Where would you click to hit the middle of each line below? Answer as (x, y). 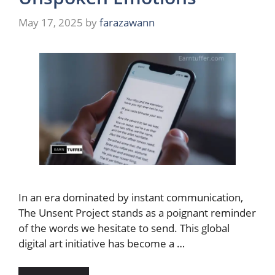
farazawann (127, 23)
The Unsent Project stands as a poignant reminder (137, 213)
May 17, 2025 (51, 23)
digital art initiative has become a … (102, 244)
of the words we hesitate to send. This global (124, 228)
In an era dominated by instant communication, (131, 198)
